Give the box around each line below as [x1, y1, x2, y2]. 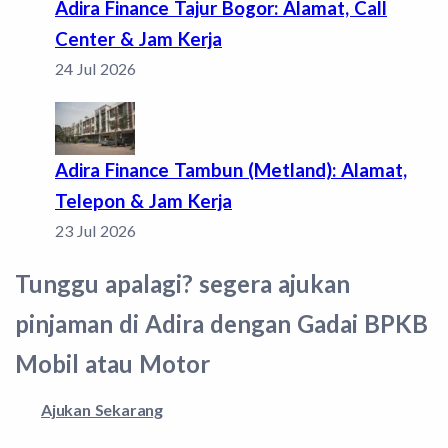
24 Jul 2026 [55, 58, 136, 78]
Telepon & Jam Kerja [55, 189, 232, 212]
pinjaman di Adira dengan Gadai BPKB [15, 308, 428, 338]
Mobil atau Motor [15, 348, 210, 378]
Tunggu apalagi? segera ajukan [15, 268, 350, 298]
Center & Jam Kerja [55, 27, 222, 50]
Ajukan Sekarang [41, 399, 163, 419]
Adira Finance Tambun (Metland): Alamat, [55, 158, 407, 181]
